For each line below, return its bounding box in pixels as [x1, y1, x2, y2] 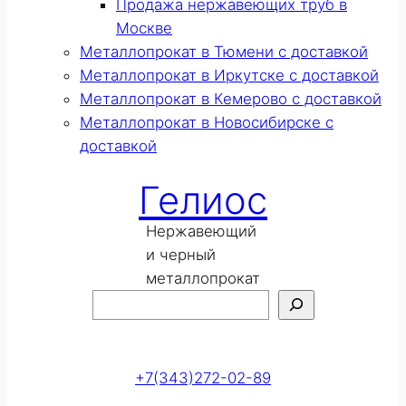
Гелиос [139, 177, 267, 223]
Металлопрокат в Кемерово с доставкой [80, 89, 382, 108]
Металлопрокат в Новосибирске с [80, 112, 333, 131]
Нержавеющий [146, 221, 256, 240]
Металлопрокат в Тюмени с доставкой [80, 42, 368, 61]
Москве [116, 18, 172, 37]
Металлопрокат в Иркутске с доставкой [80, 65, 379, 84]
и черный [146, 245, 216, 264]
